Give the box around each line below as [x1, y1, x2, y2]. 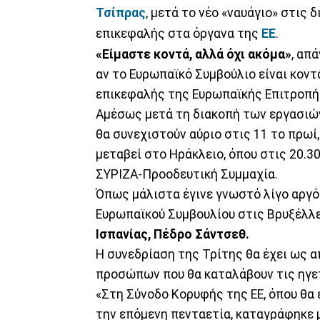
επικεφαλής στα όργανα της [96, 26, 259, 41]
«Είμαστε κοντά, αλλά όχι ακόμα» [96, 46, 291, 61]
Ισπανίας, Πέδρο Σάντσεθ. [96, 226, 249, 241]
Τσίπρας [96, 5, 146, 20]
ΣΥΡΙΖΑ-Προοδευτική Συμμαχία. [96, 166, 278, 181]
